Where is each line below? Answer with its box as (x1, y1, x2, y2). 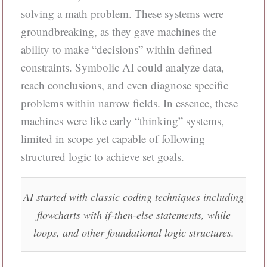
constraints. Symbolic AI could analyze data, (20, 60, 224, 74)
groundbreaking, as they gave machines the (20, 24, 216, 39)
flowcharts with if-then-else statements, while (36, 207, 231, 222)
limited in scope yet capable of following (20, 131, 205, 146)
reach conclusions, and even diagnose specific (20, 77, 228, 92)
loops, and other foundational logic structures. (33, 225, 234, 240)
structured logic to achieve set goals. (20, 149, 184, 164)
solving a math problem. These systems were (20, 6, 223, 21)
